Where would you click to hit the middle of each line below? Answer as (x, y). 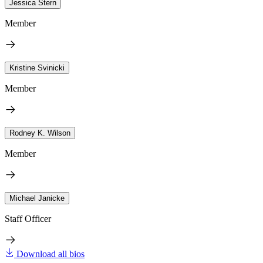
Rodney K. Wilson (40, 133)
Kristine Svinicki (37, 68)
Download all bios (50, 254)
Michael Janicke (37, 198)
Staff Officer (28, 218)
